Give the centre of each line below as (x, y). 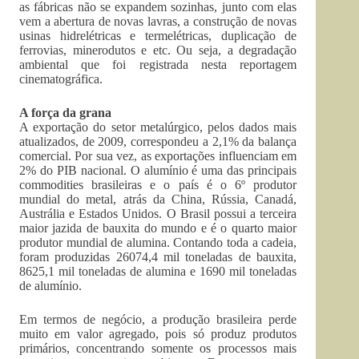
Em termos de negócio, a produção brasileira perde (158, 319)
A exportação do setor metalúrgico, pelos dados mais (158, 127)
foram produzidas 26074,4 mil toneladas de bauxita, (158, 257)
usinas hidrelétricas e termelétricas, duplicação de (158, 36)
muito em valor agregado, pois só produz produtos (158, 334)
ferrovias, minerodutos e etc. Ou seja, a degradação (158, 50)
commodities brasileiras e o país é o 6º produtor (158, 185)
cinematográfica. (61, 79)
